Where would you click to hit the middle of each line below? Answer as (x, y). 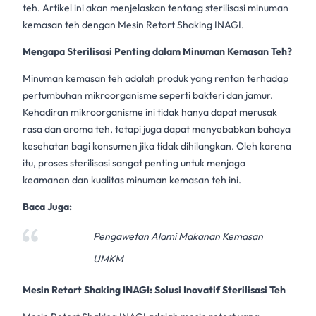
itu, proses (46, 163)
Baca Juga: (47, 207)
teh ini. (225, 180)
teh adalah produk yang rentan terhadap (197, 78)
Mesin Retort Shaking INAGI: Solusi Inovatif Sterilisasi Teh (154, 290)
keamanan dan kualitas (74, 180)
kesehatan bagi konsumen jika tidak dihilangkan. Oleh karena (157, 146)
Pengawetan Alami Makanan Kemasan (178, 236)
